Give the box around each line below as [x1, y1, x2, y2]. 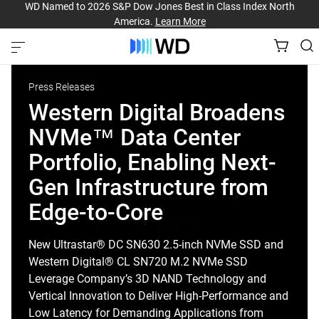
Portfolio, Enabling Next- [28, 149, 127, 176]
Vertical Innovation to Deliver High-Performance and [28, 289, 288, 303]
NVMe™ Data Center [28, 124, 241, 151]
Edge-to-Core [28, 199, 163, 226]
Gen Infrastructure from [28, 174, 268, 201]
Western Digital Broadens [28, 99, 286, 126]
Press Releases [28, 81, 95, 93]
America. [113, 16, 155, 27]
